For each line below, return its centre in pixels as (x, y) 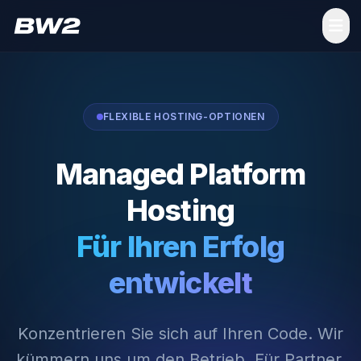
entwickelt (180, 283)
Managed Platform (180, 174)
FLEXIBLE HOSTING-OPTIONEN (184, 116)
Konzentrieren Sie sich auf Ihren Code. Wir (180, 334)
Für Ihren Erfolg (180, 247)
